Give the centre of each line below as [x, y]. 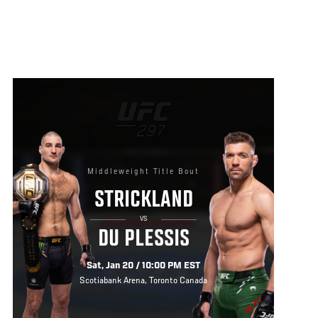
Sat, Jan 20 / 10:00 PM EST [143, 267]
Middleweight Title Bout [143, 171]
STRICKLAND [143, 201]
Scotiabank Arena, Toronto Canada [143, 281]
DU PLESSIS [143, 240]
